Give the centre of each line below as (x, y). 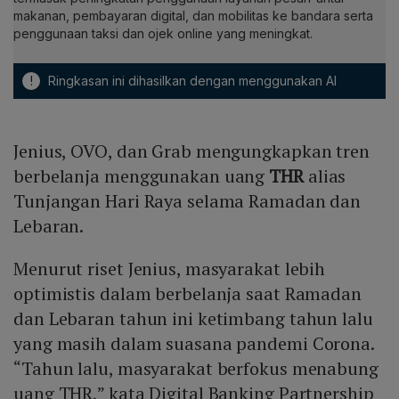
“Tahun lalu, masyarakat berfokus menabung (196, 369)
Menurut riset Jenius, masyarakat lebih (170, 269)
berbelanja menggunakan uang (142, 176)
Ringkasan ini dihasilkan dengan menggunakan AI (191, 81)
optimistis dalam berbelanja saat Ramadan (187, 294)
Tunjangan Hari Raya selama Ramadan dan (187, 201)
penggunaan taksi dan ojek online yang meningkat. (163, 34)
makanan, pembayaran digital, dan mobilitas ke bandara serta (193, 16)
